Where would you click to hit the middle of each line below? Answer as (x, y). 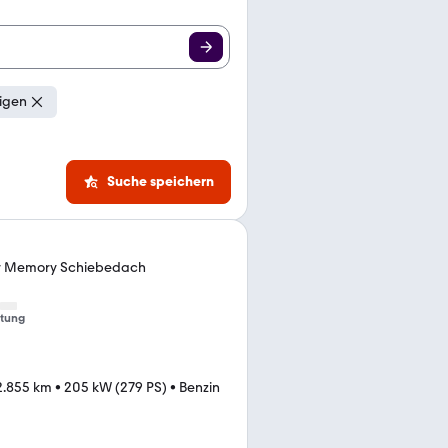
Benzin (199, 387)
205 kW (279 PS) (115, 387)
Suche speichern (160, 181)
